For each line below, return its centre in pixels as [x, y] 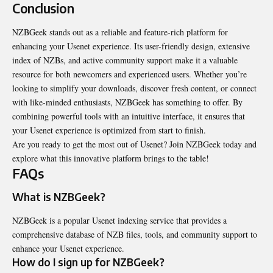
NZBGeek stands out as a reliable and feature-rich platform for [120, 32]
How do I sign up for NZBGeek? [88, 262]
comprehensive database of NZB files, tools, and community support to [135, 234]
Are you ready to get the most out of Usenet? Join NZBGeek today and [134, 144]
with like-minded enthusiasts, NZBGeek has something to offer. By [127, 102]
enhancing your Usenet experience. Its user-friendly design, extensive [131, 46]
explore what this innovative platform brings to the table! [111, 158]
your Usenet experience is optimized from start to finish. [109, 130]
